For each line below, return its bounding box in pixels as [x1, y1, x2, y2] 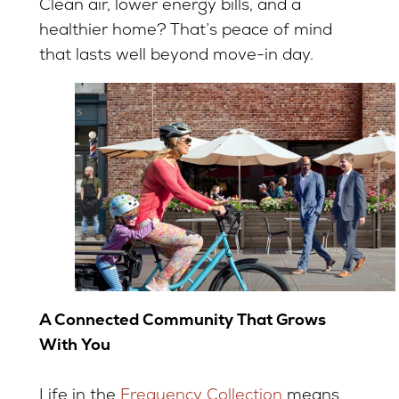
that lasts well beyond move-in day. [38, 43, 313, 64]
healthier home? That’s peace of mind [38, 18, 332, 39]
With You [38, 333, 110, 354]
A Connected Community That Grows [38, 308, 326, 330]
